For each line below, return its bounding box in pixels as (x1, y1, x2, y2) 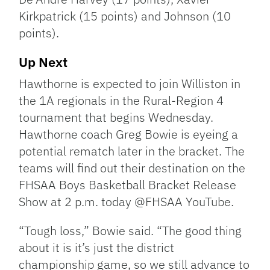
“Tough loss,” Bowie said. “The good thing (19, 222, 242, 239)
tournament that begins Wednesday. (19, 108, 214, 125)
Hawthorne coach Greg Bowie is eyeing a (19, 125, 239, 142)
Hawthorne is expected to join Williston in (19, 75, 241, 92)
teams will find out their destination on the (19, 159, 246, 176)
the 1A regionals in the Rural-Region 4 (19, 92, 224, 108)
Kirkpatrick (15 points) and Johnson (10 (19, 7, 231, 24)
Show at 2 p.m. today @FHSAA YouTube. (19, 193, 234, 210)
